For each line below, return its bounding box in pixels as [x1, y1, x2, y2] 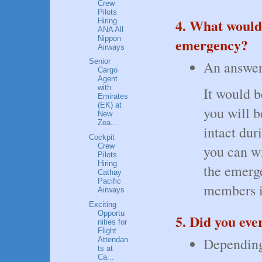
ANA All [98, 25, 124, 34]
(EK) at [98, 101, 122, 110]
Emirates [98, 92, 129, 101]
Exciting [89, 199, 117, 209]
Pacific [98, 177, 122, 186]
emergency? [175, 34, 248, 55]
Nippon [98, 33, 122, 43]
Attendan [98, 235, 129, 244]
